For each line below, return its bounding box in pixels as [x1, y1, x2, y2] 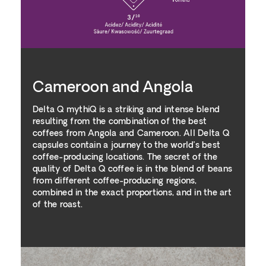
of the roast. [33, 200, 83, 210]
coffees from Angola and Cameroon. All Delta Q [33, 129, 229, 138]
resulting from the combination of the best [33, 117, 207, 126]
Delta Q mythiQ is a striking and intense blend [33, 105, 220, 115]
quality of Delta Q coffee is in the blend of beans [33, 164, 232, 174]
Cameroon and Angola [33, 80, 194, 96]
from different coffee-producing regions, [33, 176, 197, 186]
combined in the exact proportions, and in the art [33, 188, 232, 198]
